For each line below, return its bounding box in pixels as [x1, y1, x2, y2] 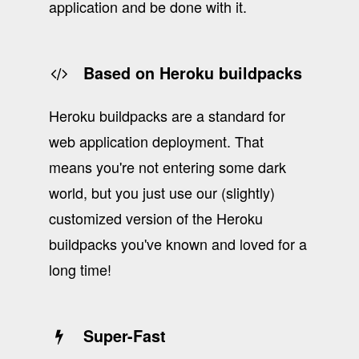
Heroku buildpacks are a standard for [48, 105, 285, 127]
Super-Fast [69, 324, 167, 347]
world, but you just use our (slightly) [48, 182, 275, 204]
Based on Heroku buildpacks [69, 61, 303, 84]
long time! [48, 259, 111, 280]
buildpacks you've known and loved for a [48, 233, 307, 255]
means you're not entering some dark [48, 156, 286, 178]
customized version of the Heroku [48, 208, 263, 229]
